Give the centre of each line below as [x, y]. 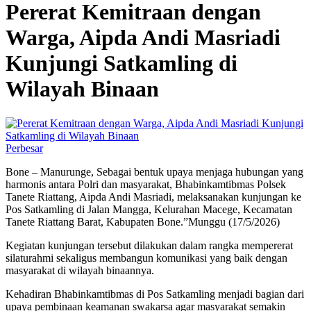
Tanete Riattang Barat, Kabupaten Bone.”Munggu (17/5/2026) [143, 221]
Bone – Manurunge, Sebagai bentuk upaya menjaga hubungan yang [154, 171]
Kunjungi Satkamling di [121, 64]
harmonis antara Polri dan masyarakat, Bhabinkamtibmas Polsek [146, 184]
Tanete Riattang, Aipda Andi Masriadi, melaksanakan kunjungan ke [153, 196]
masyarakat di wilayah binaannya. [80, 270]
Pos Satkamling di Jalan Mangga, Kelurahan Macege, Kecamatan [149, 209]
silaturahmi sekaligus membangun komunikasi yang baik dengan [146, 258]
